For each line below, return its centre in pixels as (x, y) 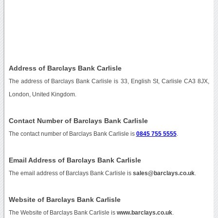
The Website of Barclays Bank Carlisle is (63, 212)
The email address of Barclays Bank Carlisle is (71, 173)
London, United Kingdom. (42, 94)
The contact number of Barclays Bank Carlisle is (72, 134)
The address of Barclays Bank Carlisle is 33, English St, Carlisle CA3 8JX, (109, 81)
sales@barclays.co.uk (163, 173)
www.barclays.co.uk (144, 212)
